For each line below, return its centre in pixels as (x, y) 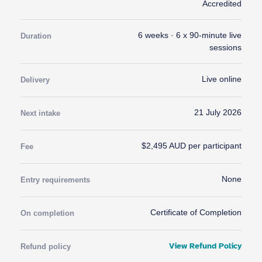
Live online (222, 79)
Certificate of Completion (196, 212)
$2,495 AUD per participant (192, 146)
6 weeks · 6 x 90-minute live (190, 35)
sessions (225, 47)
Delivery (35, 80)
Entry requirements (55, 180)
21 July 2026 (218, 112)
